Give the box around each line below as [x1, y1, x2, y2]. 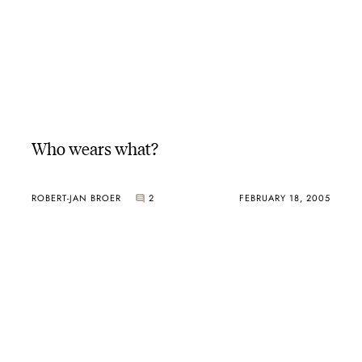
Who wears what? [31, 136, 158, 160]
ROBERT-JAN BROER [31, 191, 121, 204]
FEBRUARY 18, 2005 [239, 191, 331, 204]
